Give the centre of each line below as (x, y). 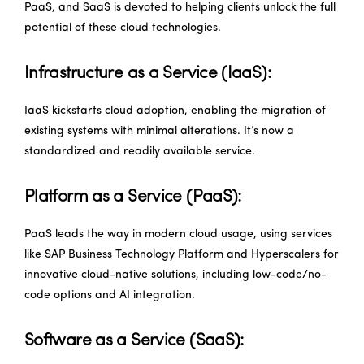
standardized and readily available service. (140, 151)
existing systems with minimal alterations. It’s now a (159, 131)
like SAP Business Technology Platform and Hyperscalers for (182, 254)
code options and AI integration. (110, 295)
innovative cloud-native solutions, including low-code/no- (175, 275)
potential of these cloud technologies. (123, 28)
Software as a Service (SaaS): (134, 340)
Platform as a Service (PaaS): (133, 197)
